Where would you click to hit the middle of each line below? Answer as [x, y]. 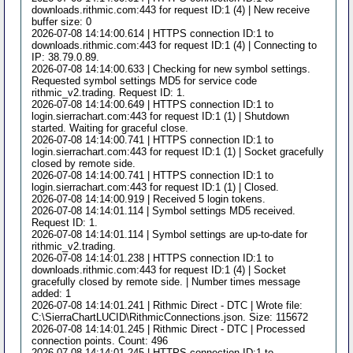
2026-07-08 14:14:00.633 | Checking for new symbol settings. [171, 69]
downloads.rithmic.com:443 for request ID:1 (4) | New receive [171, 9]
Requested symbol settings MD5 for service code [145, 80]
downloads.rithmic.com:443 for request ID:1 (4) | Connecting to [175, 45]
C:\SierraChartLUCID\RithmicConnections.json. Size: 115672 [170, 317]
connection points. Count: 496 [100, 340]
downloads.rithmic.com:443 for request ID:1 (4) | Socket [159, 269]
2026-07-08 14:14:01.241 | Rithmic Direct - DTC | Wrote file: [167, 305]
